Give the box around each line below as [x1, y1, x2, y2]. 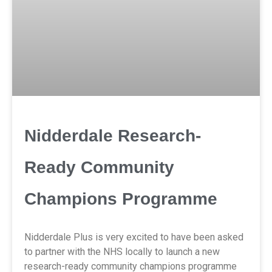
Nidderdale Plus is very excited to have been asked [24, 231, 243, 243]
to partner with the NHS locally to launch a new [24, 245, 220, 257]
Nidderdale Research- [24, 126, 201, 145]
